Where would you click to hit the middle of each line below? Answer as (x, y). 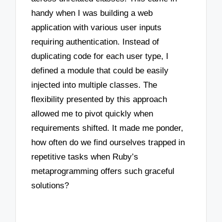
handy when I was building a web (92, 13)
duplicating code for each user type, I (100, 56)
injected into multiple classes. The (94, 85)
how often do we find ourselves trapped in (108, 143)
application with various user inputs (97, 28)
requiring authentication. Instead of (95, 42)
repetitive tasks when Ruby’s (85, 157)
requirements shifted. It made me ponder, (108, 128)
